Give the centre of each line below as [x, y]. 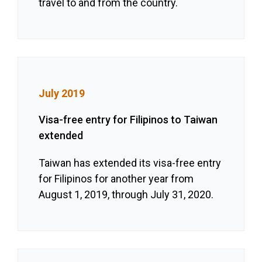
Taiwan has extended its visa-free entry [130, 163]
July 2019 [62, 94]
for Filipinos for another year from [116, 179]
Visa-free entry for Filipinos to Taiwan [128, 120]
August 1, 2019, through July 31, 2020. [126, 195]
